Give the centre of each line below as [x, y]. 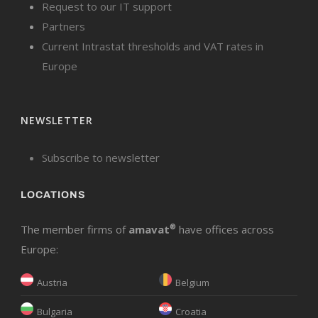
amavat [149, 229]
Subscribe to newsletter [101, 157]
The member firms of [75, 229]
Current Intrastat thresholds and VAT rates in [153, 46]
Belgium [192, 282]
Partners [64, 26]
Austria [52, 282]
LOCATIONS [53, 194]
